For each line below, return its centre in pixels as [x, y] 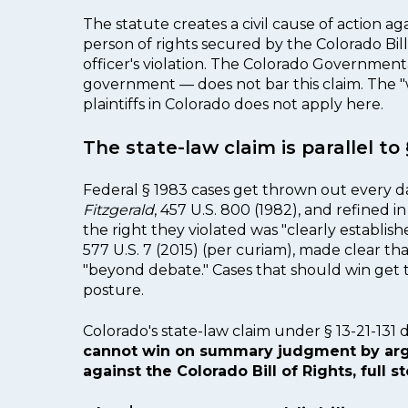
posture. [113, 291]
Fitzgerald [118, 210]
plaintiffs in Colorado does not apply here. [233, 104]
